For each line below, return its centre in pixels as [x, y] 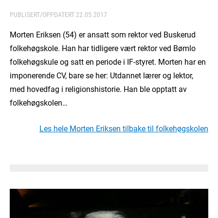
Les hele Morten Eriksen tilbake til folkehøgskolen [124, 128]
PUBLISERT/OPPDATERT [43, 15]
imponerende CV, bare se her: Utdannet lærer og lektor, [101, 75]
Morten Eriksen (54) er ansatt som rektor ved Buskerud [103, 35]
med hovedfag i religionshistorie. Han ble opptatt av [98, 89]
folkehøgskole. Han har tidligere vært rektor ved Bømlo [103, 48]
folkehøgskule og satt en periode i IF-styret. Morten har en [108, 62]
